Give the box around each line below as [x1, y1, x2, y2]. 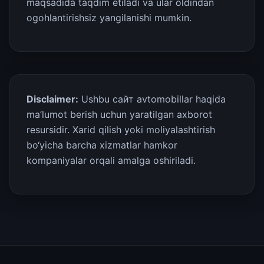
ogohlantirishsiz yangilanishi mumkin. [27, 12, 192, 24]
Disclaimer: [27, 93, 78, 105]
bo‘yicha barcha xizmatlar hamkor [27, 139, 177, 151]
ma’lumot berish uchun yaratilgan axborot [27, 108, 212, 120]
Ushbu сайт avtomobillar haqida [78, 93, 226, 105]
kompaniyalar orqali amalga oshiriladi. [27, 154, 196, 166]
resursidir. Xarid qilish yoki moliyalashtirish [27, 124, 215, 136]
